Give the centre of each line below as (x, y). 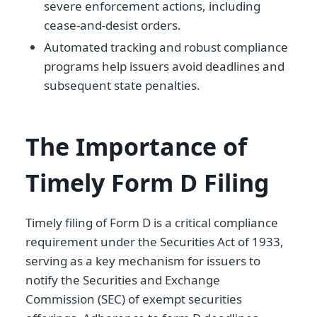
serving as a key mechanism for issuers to (143, 261)
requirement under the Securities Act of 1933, (155, 242)
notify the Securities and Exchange (123, 280)
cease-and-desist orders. (112, 25)
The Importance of (136, 147)
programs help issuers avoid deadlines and (164, 67)
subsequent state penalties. (122, 86)
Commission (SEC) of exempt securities (134, 299)
